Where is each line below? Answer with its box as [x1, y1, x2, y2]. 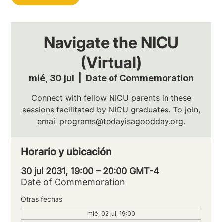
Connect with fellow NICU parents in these [31, 92, 191, 103]
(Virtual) [80, 53, 142, 72]
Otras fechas [21, 194, 63, 203]
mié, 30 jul [28, 72, 74, 83]
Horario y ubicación [21, 145, 112, 158]
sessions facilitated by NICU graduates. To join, [22, 104, 200, 114]
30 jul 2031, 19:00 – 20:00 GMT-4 [21, 166, 160, 176]
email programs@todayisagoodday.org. [37, 116, 185, 126]
